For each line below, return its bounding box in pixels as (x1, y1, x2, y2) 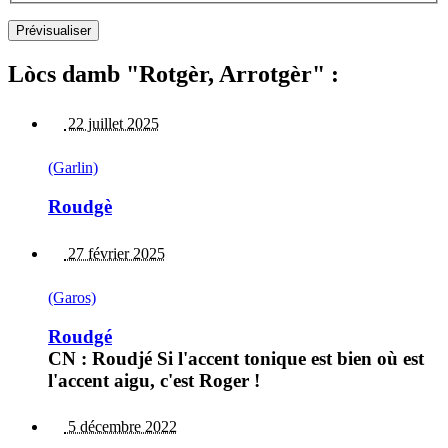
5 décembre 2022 (64, 418, 177, 436)
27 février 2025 (64, 244, 165, 262)
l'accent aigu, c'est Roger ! (48, 369, 260, 391)
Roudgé (48, 325, 112, 347)
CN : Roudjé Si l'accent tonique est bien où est (48, 347, 424, 369)
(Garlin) (48, 159, 98, 177)
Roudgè (48, 196, 112, 218)
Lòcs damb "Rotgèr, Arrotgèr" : (8, 60, 339, 87)
